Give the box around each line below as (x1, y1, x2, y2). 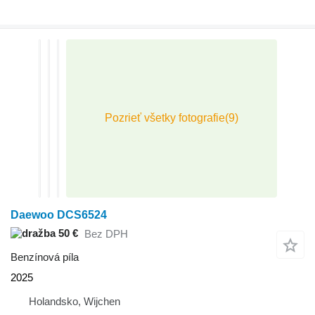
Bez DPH (84, 228, 128, 240)
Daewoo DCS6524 (11, 208, 107, 221)
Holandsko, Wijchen (29, 295, 120, 307)
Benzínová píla (11, 250, 79, 263)
